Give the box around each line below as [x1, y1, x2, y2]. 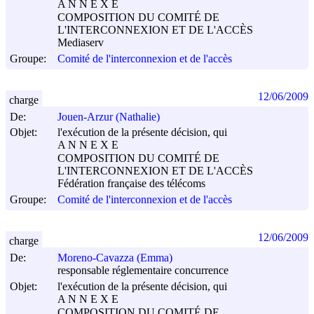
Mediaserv [57, 36, 104, 49]
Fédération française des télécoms [57, 177, 205, 190]
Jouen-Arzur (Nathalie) [57, 111, 160, 123]
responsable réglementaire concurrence [57, 264, 228, 277]
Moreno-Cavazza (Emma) [57, 252, 172, 264]
